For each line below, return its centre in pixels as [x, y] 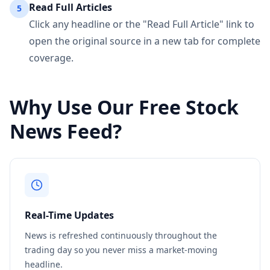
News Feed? [66, 131]
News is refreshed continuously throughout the [121, 235]
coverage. [51, 58]
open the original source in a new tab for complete [145, 41]
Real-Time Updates [69, 215]
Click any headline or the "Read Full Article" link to [142, 24]
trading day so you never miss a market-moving [121, 250]
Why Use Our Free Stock [124, 107]
